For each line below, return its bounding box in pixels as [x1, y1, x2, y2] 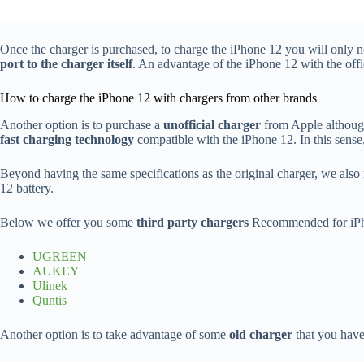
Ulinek [32, 279, 67, 293]
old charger [229, 327, 292, 342]
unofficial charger [163, 118, 261, 132]
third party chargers [136, 215, 249, 230]
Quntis [32, 293, 67, 308]
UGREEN [32, 249, 87, 264]
